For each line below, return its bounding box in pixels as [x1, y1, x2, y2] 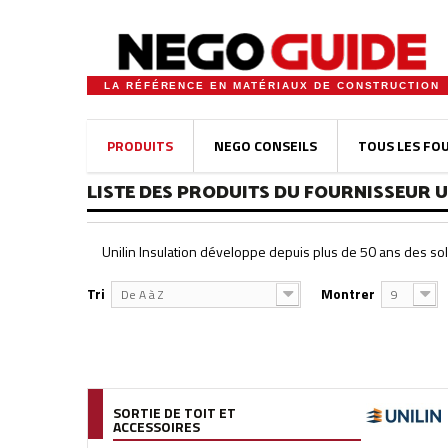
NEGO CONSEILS [214, 135, 317, 156]
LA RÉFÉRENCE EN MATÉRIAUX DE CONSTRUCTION [103, 80, 441, 91]
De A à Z [121, 285, 163, 304]
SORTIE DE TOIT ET [113, 402, 236, 423]
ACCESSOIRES [113, 416, 200, 437]
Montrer [321, 283, 375, 304]
